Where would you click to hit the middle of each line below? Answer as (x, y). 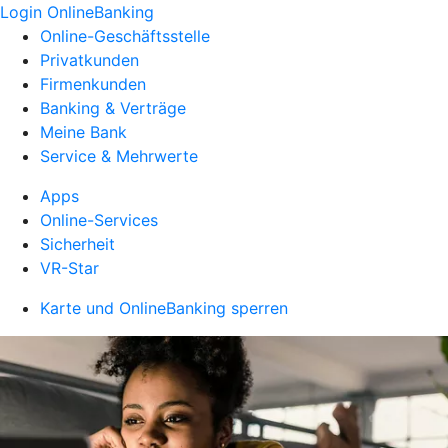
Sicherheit (77, 244)
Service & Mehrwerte (119, 156)
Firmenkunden (93, 84)
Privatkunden (89, 60)
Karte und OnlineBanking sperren (164, 308)
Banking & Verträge (113, 108)
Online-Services (99, 220)
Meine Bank (83, 132)
